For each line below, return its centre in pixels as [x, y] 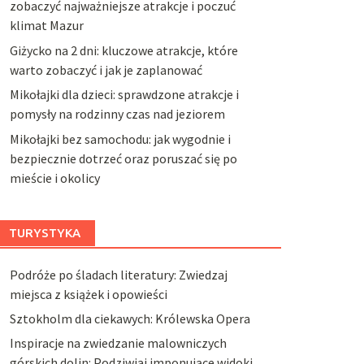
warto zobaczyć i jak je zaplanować [106, 69]
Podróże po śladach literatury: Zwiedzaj [118, 274]
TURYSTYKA [44, 232]
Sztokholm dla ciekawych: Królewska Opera [130, 318]
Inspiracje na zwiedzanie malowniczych [118, 343]
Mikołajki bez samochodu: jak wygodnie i [120, 139]
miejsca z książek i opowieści [88, 294]
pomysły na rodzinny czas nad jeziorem [117, 114]
